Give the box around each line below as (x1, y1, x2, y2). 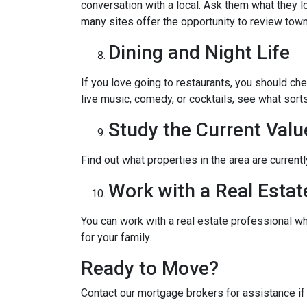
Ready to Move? (81, 257, 219, 280)
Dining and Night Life (108, 41, 290, 64)
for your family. (81, 231, 151, 244)
